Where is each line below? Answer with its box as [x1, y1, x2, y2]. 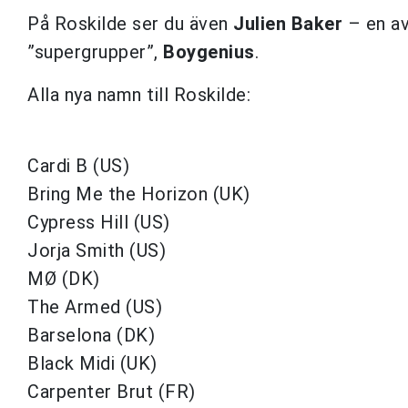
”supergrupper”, [27, 40, 163, 63]
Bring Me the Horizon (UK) [27, 182, 255, 205]
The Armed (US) [27, 295, 168, 318]
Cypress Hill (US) [27, 210, 175, 233]
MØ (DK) [27, 267, 105, 290]
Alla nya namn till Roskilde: [27, 83, 250, 106]
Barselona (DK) [27, 323, 160, 346]
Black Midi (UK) [27, 352, 162, 374]
